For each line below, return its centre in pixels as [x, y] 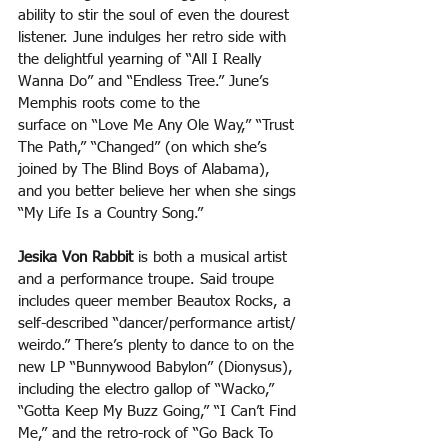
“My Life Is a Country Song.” [113, 214]
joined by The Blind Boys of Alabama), [146, 170]
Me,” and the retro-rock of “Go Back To [148, 434]
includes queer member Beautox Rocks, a [157, 302]
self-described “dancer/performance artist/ [159, 324]
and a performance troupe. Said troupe [148, 280]
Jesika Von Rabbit [75, 258]
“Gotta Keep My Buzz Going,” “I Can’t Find [159, 412]
